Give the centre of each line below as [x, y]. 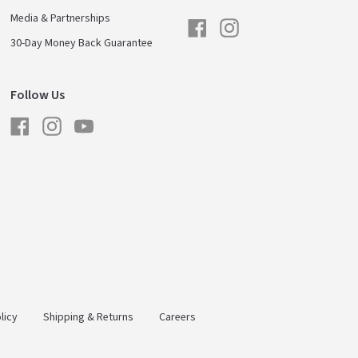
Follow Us [38, 95]
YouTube [113, 120]
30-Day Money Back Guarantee [82, 44]
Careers [177, 318]
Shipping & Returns [88, 318]
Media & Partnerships [61, 19]
